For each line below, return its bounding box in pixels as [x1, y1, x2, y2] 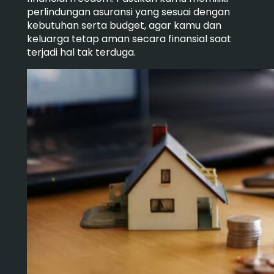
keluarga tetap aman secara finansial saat [26, 31, 231, 46]
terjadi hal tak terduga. [26, 45, 136, 59]
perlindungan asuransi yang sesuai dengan [26, 4, 230, 19]
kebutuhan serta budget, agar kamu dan [26, 18, 221, 32]
